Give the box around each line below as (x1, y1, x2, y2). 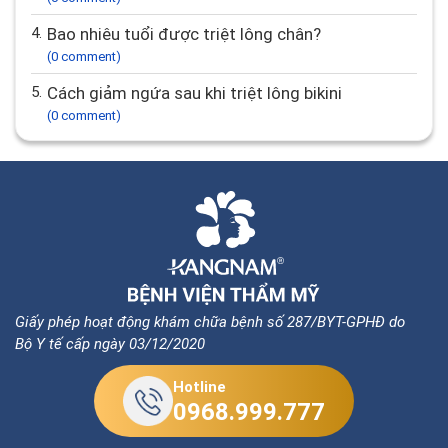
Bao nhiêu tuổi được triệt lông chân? (57, 24, 321, 44)
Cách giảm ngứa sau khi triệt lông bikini (58, 83, 342, 103)
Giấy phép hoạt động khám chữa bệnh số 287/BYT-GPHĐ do (15, 313, 405, 331)
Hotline (173, 378, 226, 396)
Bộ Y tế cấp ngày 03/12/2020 (15, 335, 205, 353)
